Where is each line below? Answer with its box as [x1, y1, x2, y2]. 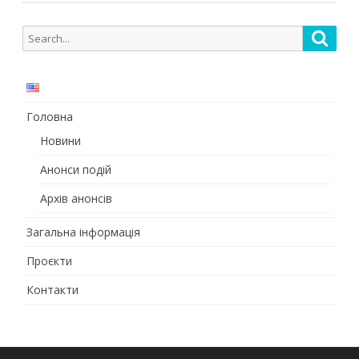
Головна [26, 108, 73, 124]
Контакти [26, 281, 79, 297]
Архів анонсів [40, 190, 112, 206]
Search [22, 26, 56, 42]
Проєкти [26, 252, 72, 268]
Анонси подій [40, 161, 111, 177]
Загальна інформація [26, 224, 140, 240]
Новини [40, 132, 81, 148]
